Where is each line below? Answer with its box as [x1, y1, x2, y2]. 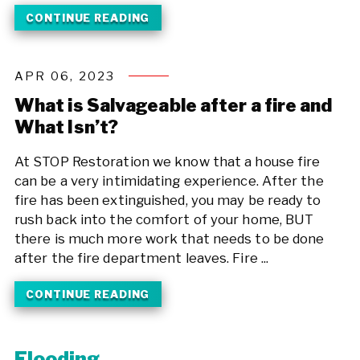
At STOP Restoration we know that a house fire [14, 153, 321, 170]
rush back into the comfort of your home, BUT [14, 211, 314, 228]
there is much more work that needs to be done [14, 231, 325, 247]
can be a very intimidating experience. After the [14, 173, 324, 190]
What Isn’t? [14, 117, 119, 138]
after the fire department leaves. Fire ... [14, 250, 269, 267]
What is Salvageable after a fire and [14, 95, 333, 117]
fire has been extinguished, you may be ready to [14, 192, 321, 209]
